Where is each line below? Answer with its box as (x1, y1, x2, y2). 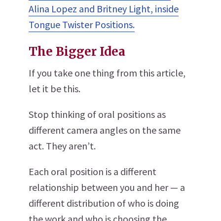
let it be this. (29, 82, 80, 95)
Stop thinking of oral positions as (29, 108, 166, 120)
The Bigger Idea (29, 44, 125, 59)
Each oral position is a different (29, 165, 156, 178)
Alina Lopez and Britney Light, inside (29, 2, 179, 15)
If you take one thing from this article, (29, 67, 185, 79)
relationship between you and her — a (29, 181, 185, 193)
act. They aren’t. (29, 140, 96, 152)
